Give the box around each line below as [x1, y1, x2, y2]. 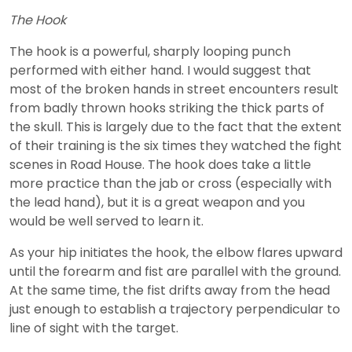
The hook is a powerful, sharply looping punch [9, 42, 291, 61]
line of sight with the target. [9, 319, 178, 338]
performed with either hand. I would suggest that [9, 61, 311, 80]
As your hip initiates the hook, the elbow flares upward [9, 244, 343, 262]
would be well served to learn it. [9, 212, 203, 231]
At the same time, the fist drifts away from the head [9, 281, 330, 300]
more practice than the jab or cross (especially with [9, 174, 332, 193]
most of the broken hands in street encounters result [9, 80, 339, 99]
